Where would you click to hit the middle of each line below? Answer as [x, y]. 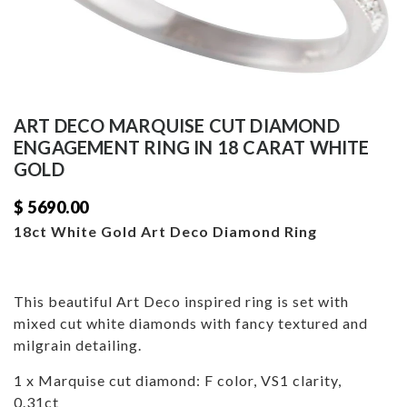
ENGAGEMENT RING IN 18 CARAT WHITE [192, 148]
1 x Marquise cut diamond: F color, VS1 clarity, [178, 381]
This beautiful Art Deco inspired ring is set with [181, 302]
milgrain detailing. [78, 345]
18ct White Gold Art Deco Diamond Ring [165, 232]
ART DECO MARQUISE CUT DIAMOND [177, 126]
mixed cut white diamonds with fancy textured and [191, 323]
